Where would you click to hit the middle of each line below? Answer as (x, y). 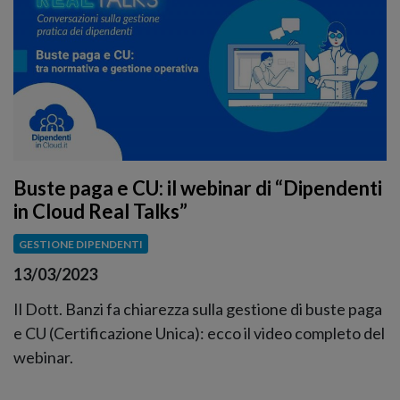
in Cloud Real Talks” (100, 211)
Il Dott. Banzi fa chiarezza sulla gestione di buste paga (198, 309)
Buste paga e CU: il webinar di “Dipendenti (198, 187)
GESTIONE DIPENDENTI (80, 244)
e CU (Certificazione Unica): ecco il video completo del (199, 333)
